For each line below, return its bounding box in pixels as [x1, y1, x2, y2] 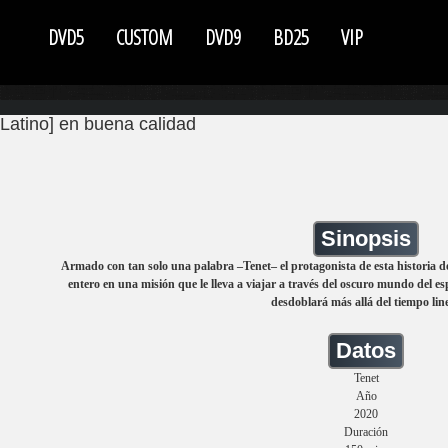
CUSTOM [115, 23, 173, 51]
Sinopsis [321, 226, 411, 251]
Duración [344, 425, 388, 439]
